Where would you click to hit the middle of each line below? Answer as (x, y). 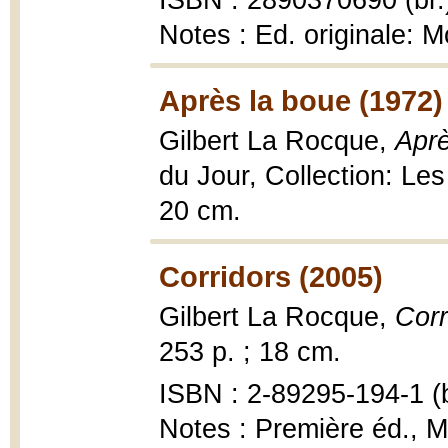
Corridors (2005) (271, 276)
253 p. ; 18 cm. (250, 352)
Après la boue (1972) (301, 100)
